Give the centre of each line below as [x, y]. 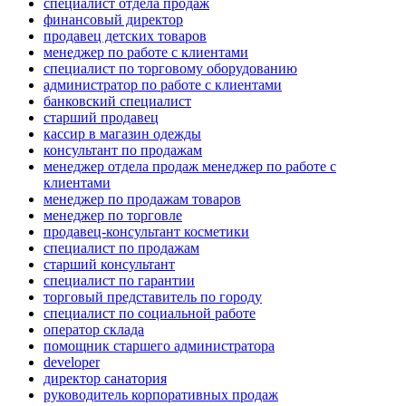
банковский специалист [117, 101]
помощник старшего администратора [159, 346]
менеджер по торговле [113, 216]
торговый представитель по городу [153, 297]
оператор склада [94, 330]
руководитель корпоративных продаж [161, 395]
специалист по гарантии [119, 281]
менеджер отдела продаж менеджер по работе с [190, 167]
